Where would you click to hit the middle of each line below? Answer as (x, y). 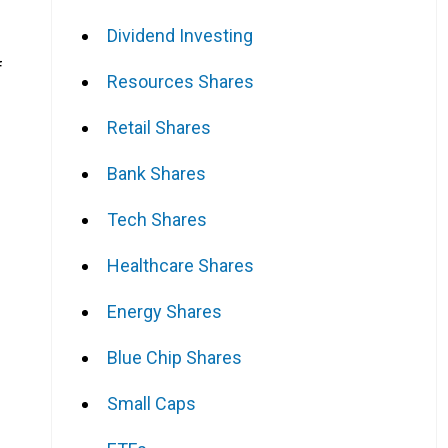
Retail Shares (159, 127)
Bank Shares (156, 173)
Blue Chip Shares (174, 357)
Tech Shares (157, 219)
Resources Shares (180, 81)
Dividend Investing (180, 35)
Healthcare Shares (180, 265)
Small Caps (151, 403)
